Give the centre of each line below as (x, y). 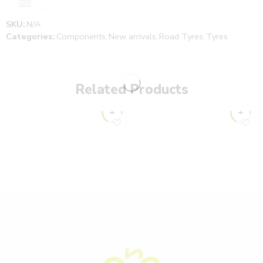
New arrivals (132, 36)
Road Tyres (181, 36)
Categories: (31, 36)
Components (81, 36)
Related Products (131, 90)
